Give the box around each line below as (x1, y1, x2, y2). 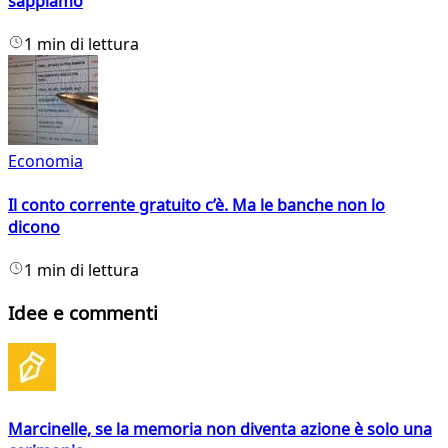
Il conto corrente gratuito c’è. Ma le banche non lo (8, 193, 385, 216)
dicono (8, 215, 60, 238)
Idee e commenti (8, 299, 158, 325)
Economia (8, 150, 83, 173)
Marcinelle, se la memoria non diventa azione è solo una (8, 417, 432, 440)
